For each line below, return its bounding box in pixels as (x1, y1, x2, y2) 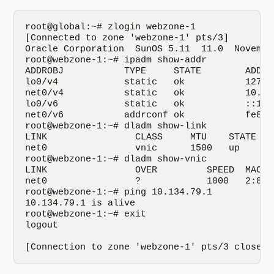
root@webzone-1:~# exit (25, 209, 147, 220)
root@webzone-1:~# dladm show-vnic (25, 154, 207, 165)
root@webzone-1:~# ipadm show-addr (25, 55, 207, 65)
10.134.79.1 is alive (25, 198, 136, 209)
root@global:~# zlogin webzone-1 (25, 22, 196, 32)
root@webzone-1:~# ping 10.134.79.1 (25, 187, 213, 198)
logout (25, 220, 59, 231)
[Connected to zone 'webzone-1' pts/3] (25, 33, 229, 43)
